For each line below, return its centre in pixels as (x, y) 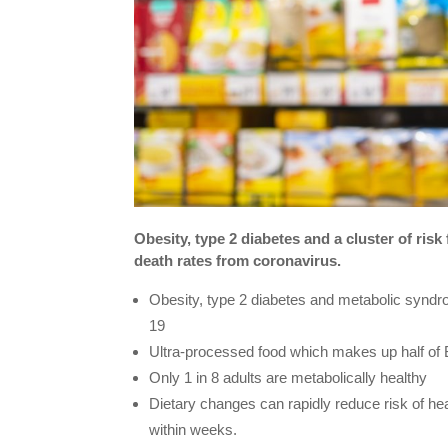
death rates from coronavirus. (238, 261)
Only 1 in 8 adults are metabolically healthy (288, 378)
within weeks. (193, 430)
